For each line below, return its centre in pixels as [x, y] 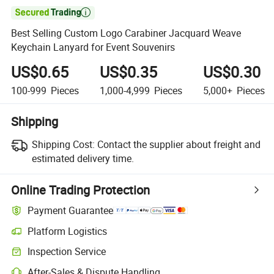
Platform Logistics [68, 231]
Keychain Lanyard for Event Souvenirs [93, 47]
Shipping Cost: [63, 144]
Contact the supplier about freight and [179, 144]
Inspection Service [67, 252]
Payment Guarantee [71, 211]
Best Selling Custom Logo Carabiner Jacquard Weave [126, 33]
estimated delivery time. [83, 158]
